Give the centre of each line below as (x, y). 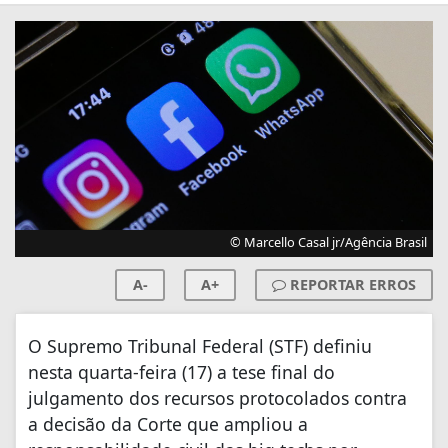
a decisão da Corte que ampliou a (168, 424)
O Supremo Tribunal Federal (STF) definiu (200, 346)
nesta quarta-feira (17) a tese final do (181, 372)
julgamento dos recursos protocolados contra (217, 398)
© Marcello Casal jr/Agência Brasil (328, 242)
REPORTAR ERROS (351, 285)
